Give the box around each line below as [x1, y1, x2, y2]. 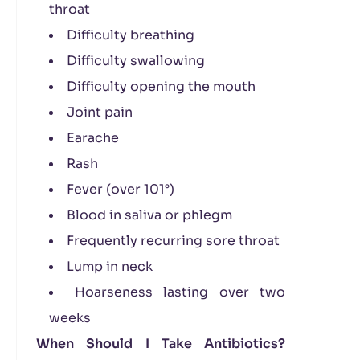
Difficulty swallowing [67, 52, 205, 69]
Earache [67, 129, 119, 146]
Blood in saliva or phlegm [67, 207, 232, 223]
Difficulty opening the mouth [67, 78, 256, 95]
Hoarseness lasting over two [74, 284, 285, 301]
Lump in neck [67, 258, 153, 275]
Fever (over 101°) [67, 181, 174, 198]
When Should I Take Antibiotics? [36, 335, 285, 352]
